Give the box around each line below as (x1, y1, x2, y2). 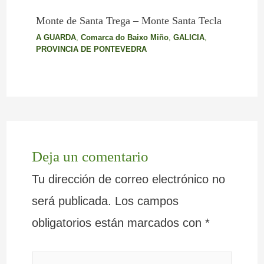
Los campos (114, 194, 179, 207)
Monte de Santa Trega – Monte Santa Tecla (35, 15, 222, 27)
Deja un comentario (31, 147, 148, 164)
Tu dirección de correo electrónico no (31, 172, 225, 186)
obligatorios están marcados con (31, 216, 205, 229)
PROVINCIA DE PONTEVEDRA (35, 45, 147, 54)
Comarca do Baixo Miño (80, 33, 169, 42)
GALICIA (173, 33, 204, 42)
